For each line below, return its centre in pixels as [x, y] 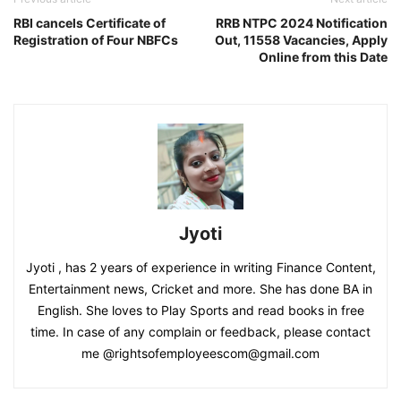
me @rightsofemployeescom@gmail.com [200, 353]
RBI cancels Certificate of [90, 22]
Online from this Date [323, 56]
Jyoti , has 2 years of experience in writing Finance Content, [200, 267]
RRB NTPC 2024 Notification [302, 22]
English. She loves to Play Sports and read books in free [200, 310]
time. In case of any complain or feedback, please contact [200, 331]
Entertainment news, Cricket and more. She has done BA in [200, 288]
